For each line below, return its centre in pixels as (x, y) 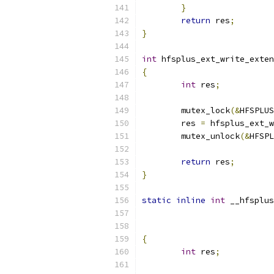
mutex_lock (206, 110)
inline (191, 200)
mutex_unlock (210, 136)
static (157, 200)
